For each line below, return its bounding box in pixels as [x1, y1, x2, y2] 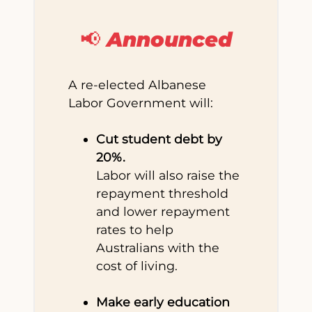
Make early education [96, 294, 230, 309]
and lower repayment [96, 203, 230, 219]
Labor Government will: [68, 95, 213, 110]
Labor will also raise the [96, 167, 240, 182]
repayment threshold [96, 185, 228, 201]
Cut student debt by [96, 131, 222, 146]
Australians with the [96, 240, 219, 255]
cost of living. [96, 258, 178, 273]
